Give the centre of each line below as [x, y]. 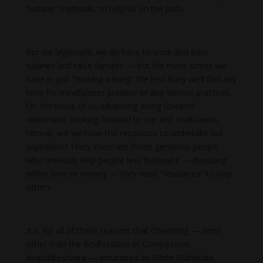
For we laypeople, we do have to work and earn [117, 52]
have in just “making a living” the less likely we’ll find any [131, 79]
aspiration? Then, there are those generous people [122, 147]
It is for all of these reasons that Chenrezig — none [124, 231]
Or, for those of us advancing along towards [110, 106]
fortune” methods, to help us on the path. [105, 9]
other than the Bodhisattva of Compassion [108, 244]
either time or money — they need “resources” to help [129, 174]
